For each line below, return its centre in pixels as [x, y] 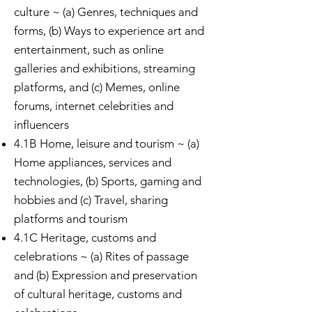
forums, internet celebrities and [94, 106]
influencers [41, 125]
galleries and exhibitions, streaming [104, 68]
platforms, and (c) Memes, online [97, 87]
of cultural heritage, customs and [98, 294]
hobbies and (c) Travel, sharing [91, 200]
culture [32, 12]
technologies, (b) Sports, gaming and [108, 181]
